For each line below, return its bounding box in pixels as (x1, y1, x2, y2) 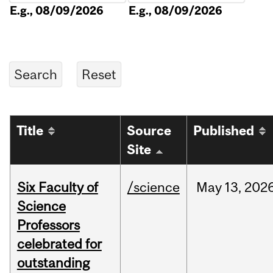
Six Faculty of (16, 179, 98, 196)
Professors (16, 217, 80, 233)
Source (127, 123, 172, 139)
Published (193, 123, 255, 139)
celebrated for (16, 236, 102, 252)
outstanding (16, 255, 90, 271)
